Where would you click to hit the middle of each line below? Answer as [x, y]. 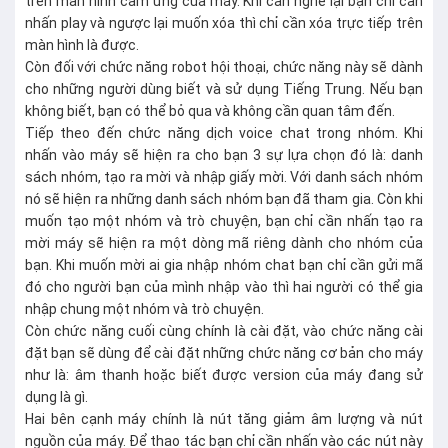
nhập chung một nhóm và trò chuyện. [146, 309]
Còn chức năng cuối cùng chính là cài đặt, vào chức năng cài [224, 331]
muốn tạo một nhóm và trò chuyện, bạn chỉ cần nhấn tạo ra [224, 221]
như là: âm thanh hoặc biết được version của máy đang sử [224, 375]
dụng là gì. [58, 397]
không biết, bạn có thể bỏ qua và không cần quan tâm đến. [211, 111]
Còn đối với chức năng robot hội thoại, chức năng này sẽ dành [224, 67]
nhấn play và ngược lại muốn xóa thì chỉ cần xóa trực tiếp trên [224, 23]
